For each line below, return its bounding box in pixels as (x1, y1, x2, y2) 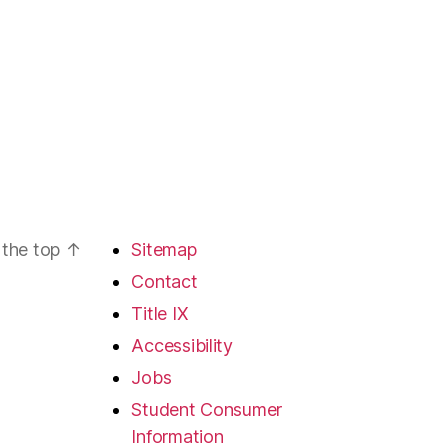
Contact (131, 271, 198, 293)
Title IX (131, 303, 189, 325)
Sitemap (131, 239, 197, 261)
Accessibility (131, 335, 233, 357)
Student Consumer (131, 399, 283, 421)
